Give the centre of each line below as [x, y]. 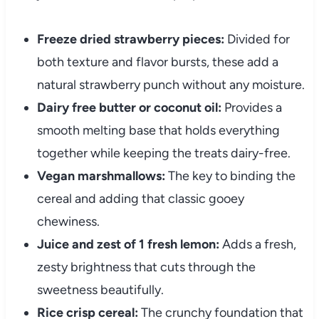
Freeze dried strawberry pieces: [130, 40]
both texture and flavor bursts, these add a [157, 62]
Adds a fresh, [257, 245]
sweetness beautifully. [100, 290]
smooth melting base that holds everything [158, 131]
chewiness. [68, 222]
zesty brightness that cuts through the [146, 267]
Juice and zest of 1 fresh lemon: [128, 245]
